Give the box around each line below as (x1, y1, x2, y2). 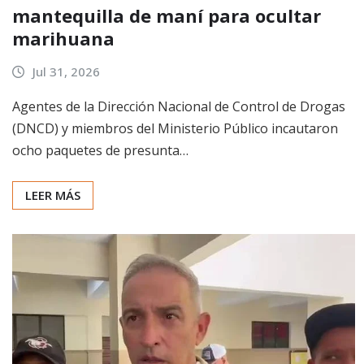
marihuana (12, 26, 115, 51)
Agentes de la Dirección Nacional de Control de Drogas (12, 97, 345, 115)
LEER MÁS (25, 186, 80, 203)
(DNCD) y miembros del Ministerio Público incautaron (12, 119, 338, 137)
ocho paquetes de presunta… (12, 141, 188, 159)
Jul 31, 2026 (32, 63, 100, 80)
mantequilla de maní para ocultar (12, 3, 321, 28)
